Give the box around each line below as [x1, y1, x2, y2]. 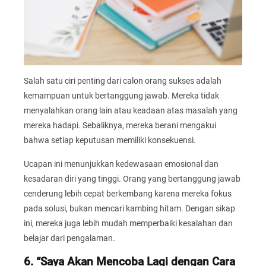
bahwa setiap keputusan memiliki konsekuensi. [24, 135, 196, 145]
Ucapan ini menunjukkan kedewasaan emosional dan [24, 159, 218, 169]
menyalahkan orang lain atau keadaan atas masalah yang [24, 106, 237, 116]
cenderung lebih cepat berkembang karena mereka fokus [24, 188, 232, 198]
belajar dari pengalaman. [24, 233, 115, 243]
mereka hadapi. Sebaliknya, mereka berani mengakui [24, 121, 216, 131]
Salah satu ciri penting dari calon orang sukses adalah [24, 76, 221, 86]
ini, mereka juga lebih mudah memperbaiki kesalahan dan [24, 218, 233, 228]
